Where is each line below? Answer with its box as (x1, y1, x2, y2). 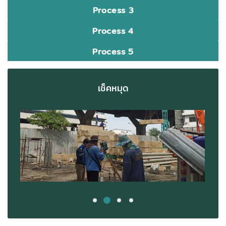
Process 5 (92, 45, 134, 59)
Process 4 (92, 25, 134, 38)
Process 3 (92, 4, 134, 17)
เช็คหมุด (97, 81, 129, 96)
